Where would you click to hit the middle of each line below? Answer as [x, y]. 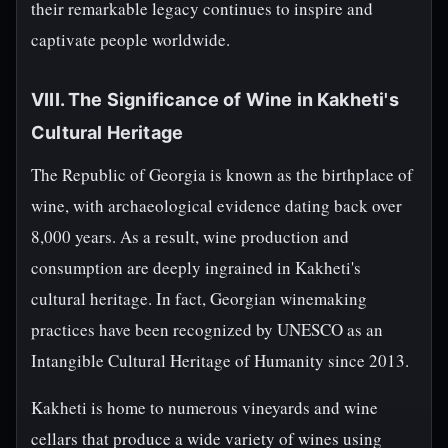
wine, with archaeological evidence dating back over [216, 205]
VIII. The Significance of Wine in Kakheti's [215, 99]
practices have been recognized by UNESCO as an [207, 329]
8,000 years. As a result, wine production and [190, 236]
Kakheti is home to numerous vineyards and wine [204, 407]
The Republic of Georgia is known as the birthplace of [222, 174]
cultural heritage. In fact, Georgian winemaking [199, 298]
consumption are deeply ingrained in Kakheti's [196, 267]
